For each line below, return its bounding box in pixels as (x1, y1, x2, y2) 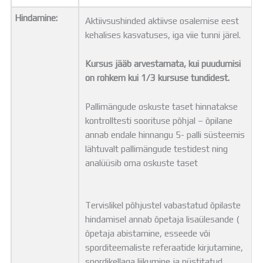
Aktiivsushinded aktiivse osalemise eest (85, 15, 240, 26)
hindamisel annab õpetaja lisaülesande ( (85, 214, 240, 225)
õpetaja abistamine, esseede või (85, 228, 211, 239)
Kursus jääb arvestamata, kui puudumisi (85, 58, 241, 69)
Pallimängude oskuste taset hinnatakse (85, 100, 238, 112)
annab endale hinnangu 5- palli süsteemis (85, 129, 245, 140)
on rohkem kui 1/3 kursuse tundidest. (85, 72, 230, 83)
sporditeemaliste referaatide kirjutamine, (85, 242, 244, 253)
